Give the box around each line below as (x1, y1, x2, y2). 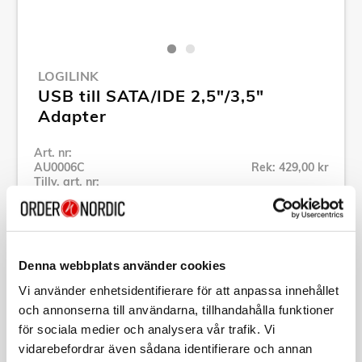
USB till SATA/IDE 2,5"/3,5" (38, 85, 264, 106)
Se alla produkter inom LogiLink (34, 206, 207, 221)
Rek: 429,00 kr (251, 159, 328, 175)
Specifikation (41, 274, 121, 291)
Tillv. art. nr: (34, 174, 99, 189)
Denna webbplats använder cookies (19, 258, 225, 272)
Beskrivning (41, 322, 114, 339)
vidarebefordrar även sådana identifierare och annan (19, 341, 313, 356)
